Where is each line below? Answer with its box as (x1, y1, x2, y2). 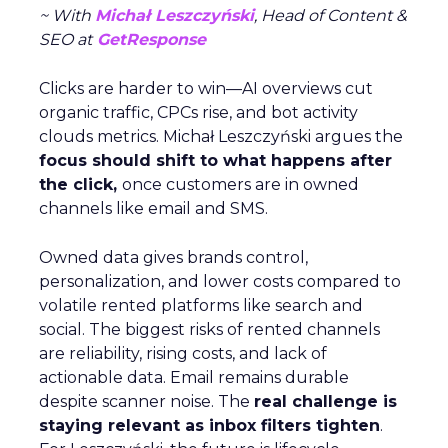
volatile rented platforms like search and (39, 296, 363, 315)
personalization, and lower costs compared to (39, 272, 401, 291)
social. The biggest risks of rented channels (39, 320, 380, 339)
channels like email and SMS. (39, 199, 268, 218)
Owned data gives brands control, (39, 248, 308, 267)
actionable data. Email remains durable (39, 368, 349, 387)
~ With (39, 6, 95, 25)
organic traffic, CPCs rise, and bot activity (39, 103, 358, 122)
